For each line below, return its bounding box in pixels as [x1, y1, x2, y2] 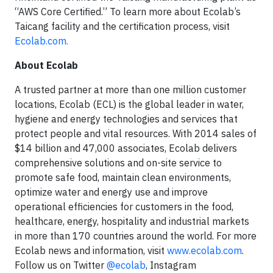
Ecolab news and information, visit [15, 244, 167, 257]
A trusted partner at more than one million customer [15, 83, 246, 96]
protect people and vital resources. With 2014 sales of [15, 127, 257, 140]
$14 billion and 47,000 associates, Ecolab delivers [15, 141, 237, 154]
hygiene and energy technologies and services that [15, 112, 238, 125]
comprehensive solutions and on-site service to [15, 156, 222, 169]
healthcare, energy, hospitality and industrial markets [15, 214, 249, 227]
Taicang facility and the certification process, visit [15, 19, 230, 32]
